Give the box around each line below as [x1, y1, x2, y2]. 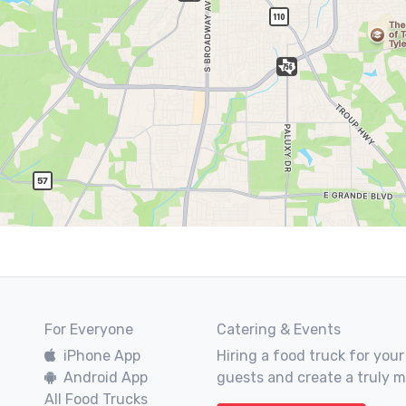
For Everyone [44, 321, 133, 338]
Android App [63, 369, 148, 386]
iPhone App [63, 347, 140, 364]
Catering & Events [217, 321, 341, 338]
